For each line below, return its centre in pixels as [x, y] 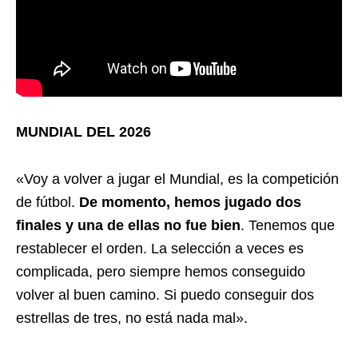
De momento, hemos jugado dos [190, 203]
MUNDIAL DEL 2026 [84, 132]
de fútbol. [48, 203]
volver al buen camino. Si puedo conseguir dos [165, 295]
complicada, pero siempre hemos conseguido [161, 272]
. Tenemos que [288, 226]
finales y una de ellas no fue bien [128, 226]
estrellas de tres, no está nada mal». [132, 318]
